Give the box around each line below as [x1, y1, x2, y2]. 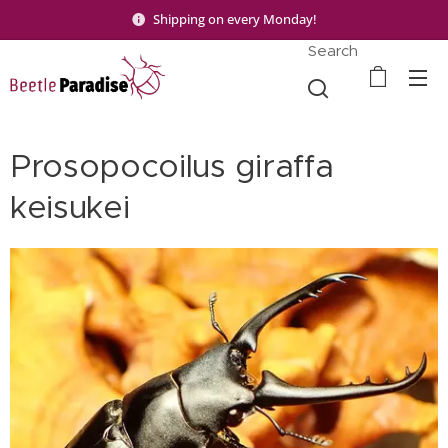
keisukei [10, 187, 130, 227]
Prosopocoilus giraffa [10, 146, 334, 186]
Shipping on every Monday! [153, 9, 317, 28]
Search [308, 40, 359, 60]
